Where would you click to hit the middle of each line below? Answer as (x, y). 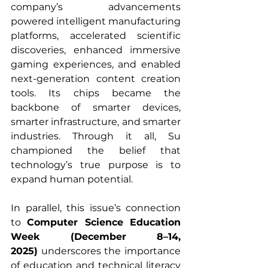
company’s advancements (96, 7)
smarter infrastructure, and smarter (96, 122)
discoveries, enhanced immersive (96, 50)
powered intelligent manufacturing (96, 22)
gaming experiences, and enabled (96, 65)
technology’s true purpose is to (96, 165)
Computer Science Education (104, 223)
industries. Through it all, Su (96, 136)
